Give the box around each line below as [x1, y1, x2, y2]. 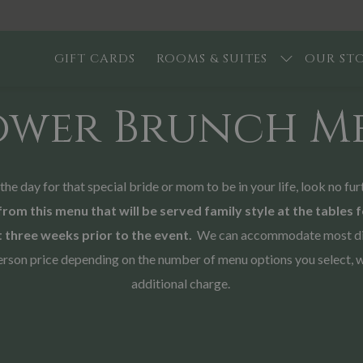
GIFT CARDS [54, 49, 136, 67]
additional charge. [130, 275, 233, 291]
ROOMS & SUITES [156, 49, 268, 67]
